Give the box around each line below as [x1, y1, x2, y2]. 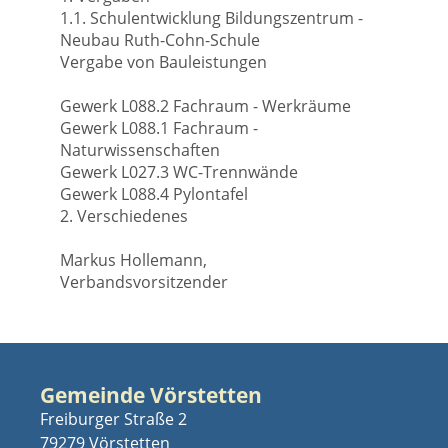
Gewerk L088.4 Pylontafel [60, 183, 248, 205]
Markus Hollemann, [60, 249, 207, 271]
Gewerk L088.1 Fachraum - [60, 117, 258, 139]
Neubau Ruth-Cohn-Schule [60, 29, 260, 51]
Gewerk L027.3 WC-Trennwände [60, 161, 298, 183]
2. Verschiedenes [60, 205, 188, 227]
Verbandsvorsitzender [60, 271, 228, 293]
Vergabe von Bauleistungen [60, 51, 267, 73]
